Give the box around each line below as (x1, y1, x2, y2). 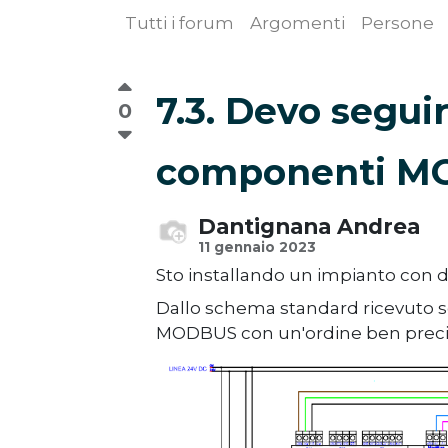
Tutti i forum (125, 13, 234, 33)
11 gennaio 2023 (198, 239, 316, 255)
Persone (361, 13, 434, 33)
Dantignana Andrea (198, 213, 420, 239)
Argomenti (250, 13, 345, 33)
